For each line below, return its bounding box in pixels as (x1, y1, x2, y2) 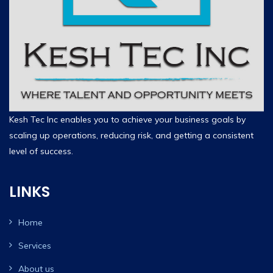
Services (18, 239, 51, 251)
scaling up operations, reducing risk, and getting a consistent (9, 129, 253, 141)
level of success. (9, 145, 73, 157)
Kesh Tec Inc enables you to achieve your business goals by (9, 113, 246, 125)
